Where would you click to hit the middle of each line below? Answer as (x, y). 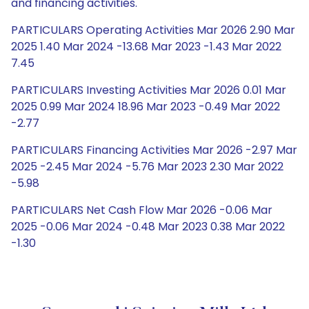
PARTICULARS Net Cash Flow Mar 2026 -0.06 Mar (142, 210)
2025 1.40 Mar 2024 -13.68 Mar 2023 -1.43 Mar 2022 (146, 47)
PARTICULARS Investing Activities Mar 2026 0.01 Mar (149, 90)
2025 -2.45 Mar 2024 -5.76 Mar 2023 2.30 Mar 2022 (147, 167)
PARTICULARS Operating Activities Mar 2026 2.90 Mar (153, 30)
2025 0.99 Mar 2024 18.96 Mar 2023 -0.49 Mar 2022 (146, 107)
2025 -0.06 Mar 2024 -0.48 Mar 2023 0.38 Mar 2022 (148, 227)
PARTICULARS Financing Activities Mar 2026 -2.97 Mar (154, 150)
